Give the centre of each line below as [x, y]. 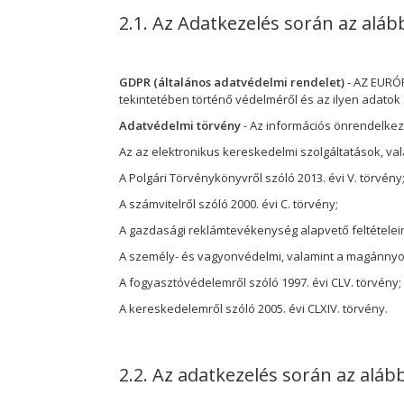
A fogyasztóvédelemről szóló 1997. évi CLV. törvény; [260, 282]
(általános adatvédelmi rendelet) [249, 82]
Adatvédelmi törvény [180, 125]
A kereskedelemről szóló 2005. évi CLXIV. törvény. [253, 308]
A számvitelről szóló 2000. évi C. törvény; [229, 203]
